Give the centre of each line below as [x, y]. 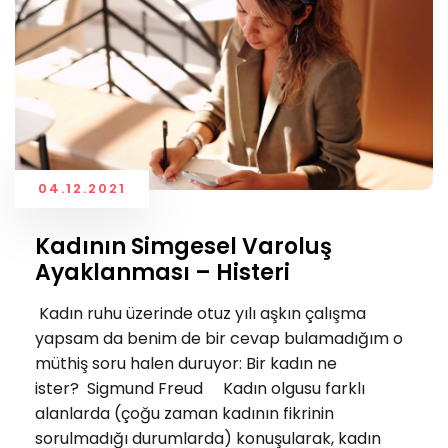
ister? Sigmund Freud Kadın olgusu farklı [200, 389]
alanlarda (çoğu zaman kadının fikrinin [184, 414]
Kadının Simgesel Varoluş [183, 246]
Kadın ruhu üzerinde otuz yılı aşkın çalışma [200, 314]
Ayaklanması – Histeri [162, 272]
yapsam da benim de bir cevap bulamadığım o [219, 339]
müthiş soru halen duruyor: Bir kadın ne [186, 364]
